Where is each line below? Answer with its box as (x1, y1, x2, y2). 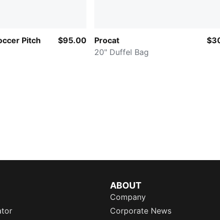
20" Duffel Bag (94, 47, 149, 57)
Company (110, 192, 146, 202)
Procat (94, 35, 119, 45)
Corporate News (110, 206, 171, 216)
